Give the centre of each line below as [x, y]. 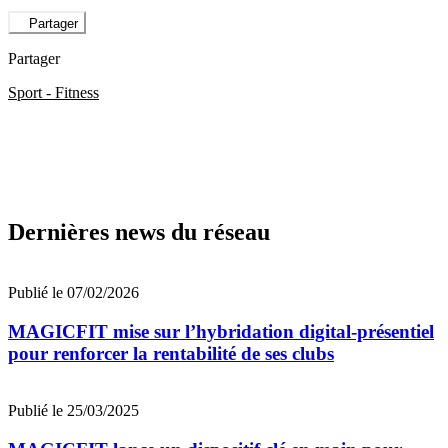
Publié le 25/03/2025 [73, 410]
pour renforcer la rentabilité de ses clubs [171, 354]
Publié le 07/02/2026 [73, 293]
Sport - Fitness [53, 92]
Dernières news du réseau [139, 232]
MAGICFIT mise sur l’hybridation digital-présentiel [221, 332]
